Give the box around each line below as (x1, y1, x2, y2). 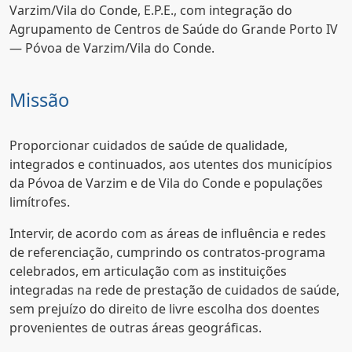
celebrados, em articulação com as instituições (9, 262, 287, 280)
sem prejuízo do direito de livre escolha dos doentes (9, 300, 320, 317)
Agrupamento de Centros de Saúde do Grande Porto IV (9, 20, 338, 38)
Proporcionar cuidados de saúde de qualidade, (9, 137, 288, 154)
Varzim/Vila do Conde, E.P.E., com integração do (9, 2, 292, 19)
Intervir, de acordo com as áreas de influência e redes (9, 225, 326, 242)
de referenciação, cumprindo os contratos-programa (9, 244, 325, 261)
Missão (9, 87, 69, 112)
